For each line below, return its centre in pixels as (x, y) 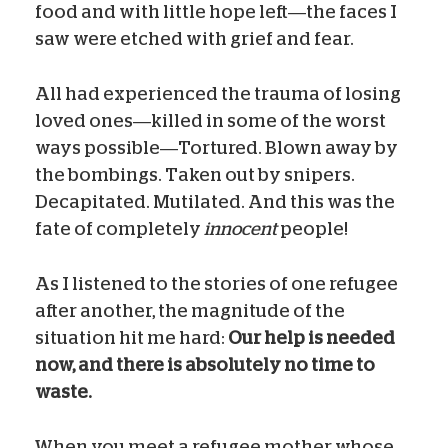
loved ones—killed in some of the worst (210, 120)
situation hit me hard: (131, 337)
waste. (63, 391)
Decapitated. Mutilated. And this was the (215, 201)
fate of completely (119, 228)
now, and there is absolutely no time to (205, 364)
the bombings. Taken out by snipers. (195, 174)
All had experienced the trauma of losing (218, 93)
